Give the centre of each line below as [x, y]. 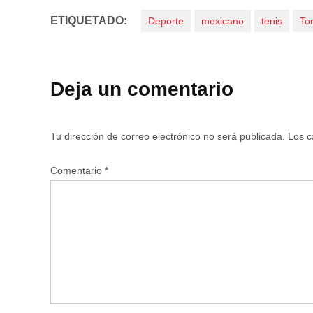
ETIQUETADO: [89, 21]
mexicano [223, 21]
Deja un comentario [142, 89]
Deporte [166, 21]
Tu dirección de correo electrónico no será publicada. [168, 137]
